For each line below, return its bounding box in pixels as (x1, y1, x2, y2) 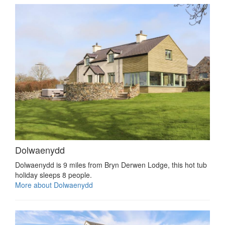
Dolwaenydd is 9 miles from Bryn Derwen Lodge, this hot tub (15, 160, 207, 170)
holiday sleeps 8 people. (15, 170, 92, 180)
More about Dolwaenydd (15, 180, 93, 190)
